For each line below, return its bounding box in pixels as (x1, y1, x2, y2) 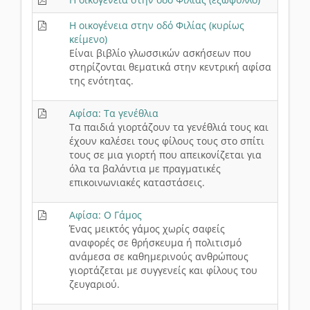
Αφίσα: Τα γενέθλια (69, 107, 158, 120)
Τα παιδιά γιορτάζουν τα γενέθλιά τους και (69, 120, 268, 134)
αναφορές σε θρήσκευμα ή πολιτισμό (69, 236, 241, 250)
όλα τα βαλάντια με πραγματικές (69, 162, 221, 176)
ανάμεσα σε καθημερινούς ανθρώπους (69, 250, 248, 264)
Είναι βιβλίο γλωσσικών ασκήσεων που (69, 46, 251, 60)
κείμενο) (69, 33, 107, 46)
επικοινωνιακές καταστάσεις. (69, 176, 205, 190)
